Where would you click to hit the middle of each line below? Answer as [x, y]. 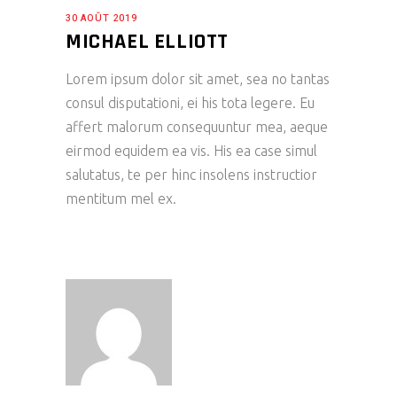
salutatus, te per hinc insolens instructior [191, 175]
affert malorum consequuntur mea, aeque [197, 127]
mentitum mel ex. [121, 199]
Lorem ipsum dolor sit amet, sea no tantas [198, 79]
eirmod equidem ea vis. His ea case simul [191, 151]
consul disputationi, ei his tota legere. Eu [190, 103]
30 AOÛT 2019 [101, 19]
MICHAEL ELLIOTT [147, 42]
